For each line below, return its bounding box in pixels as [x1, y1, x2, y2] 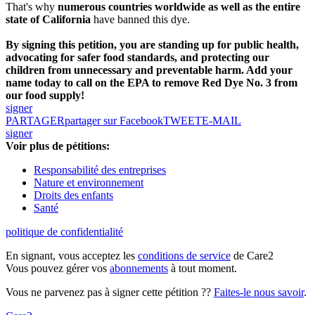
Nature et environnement [34, 176, 143, 189]
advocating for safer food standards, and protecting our [6, 51, 269, 64]
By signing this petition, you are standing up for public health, [6, 39, 299, 51]
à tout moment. [168, 262, 237, 275]
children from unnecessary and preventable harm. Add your [6, 64, 292, 77]
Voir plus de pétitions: [6, 140, 110, 153]
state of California [6, 13, 91, 26]
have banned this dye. [91, 13, 190, 26]
